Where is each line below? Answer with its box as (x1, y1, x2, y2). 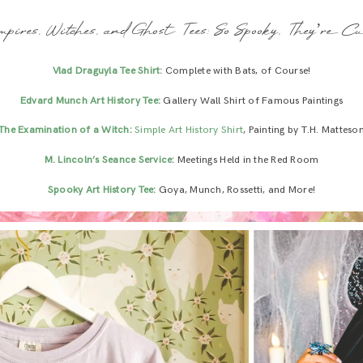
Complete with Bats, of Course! (162, 64, 311, 77)
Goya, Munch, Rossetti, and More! (156, 183, 316, 196)
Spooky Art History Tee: (47, 183, 156, 196)
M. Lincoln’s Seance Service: (44, 154, 175, 167)
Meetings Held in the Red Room (174, 154, 319, 167)
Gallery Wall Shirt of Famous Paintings (160, 94, 344, 107)
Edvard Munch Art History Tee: (19, 94, 161, 107)
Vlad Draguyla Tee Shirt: (52, 64, 163, 77)
